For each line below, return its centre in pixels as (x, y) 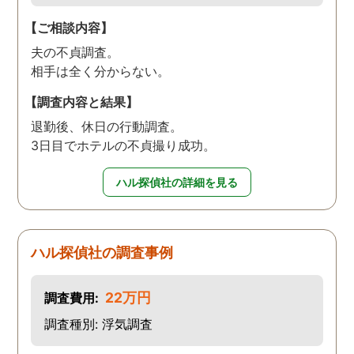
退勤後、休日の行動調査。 (107, 126)
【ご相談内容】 (69, 27)
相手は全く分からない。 (101, 71)
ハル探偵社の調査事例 (102, 252)
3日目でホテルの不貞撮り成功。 (124, 145)
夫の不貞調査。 (75, 52)
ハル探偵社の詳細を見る (177, 182)
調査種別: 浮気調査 (98, 324)
